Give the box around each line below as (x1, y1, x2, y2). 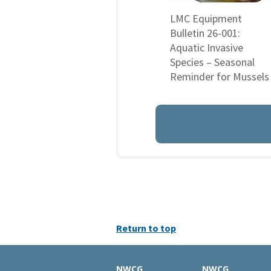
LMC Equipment (170, 11, 242, 25)
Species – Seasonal (170, 54, 255, 69)
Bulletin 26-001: (170, 25, 240, 40)
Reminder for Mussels (170, 69, 269, 83)
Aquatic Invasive (170, 40, 243, 54)
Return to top (116, 221, 176, 234)
